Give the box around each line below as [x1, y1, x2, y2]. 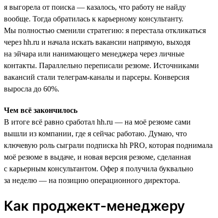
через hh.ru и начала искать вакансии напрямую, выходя [4, 37, 190, 46]
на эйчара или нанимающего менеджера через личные [4, 49, 184, 58]
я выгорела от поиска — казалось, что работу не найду [4, 2, 186, 11]
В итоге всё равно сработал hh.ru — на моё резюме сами [4, 117, 191, 126]
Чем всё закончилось [4, 106, 77, 114]
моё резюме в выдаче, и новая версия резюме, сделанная [4, 152, 191, 161]
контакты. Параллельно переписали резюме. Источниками [4, 61, 199, 70]
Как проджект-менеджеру [4, 197, 185, 214]
